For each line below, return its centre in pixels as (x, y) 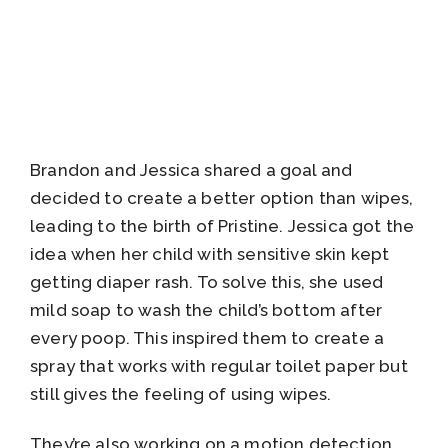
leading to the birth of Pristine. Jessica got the (222, 225)
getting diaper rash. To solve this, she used (207, 281)
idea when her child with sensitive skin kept (210, 253)
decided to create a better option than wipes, (222, 197)
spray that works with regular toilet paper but (219, 365)
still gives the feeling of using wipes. (181, 393)
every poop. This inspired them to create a (207, 337)
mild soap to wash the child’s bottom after (206, 309)
